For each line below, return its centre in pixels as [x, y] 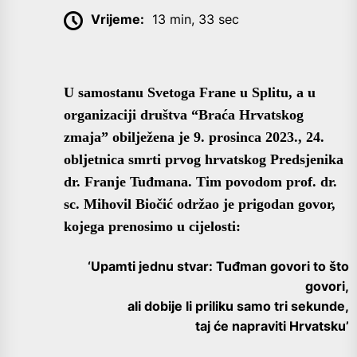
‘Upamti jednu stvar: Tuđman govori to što [218, 266]
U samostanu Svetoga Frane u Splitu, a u [190, 92]
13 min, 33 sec [196, 20]
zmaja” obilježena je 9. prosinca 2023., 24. [194, 137]
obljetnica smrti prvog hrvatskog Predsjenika [204, 159]
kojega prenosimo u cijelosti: [152, 226]
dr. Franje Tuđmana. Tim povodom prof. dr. [200, 181]
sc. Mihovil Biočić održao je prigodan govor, [200, 204]
